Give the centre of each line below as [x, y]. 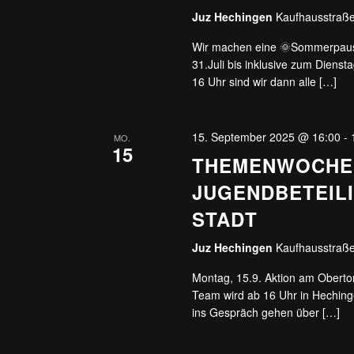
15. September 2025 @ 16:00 [267, 137]
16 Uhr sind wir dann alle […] [265, 81]
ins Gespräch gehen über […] [266, 312]
